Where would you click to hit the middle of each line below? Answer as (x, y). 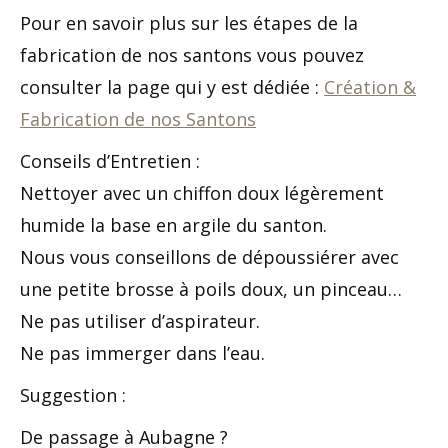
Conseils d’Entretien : (110, 161)
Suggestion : (73, 395)
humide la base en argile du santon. (173, 225)
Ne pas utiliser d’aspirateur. (140, 321)
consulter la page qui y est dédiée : (172, 87)
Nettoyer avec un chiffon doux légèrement (202, 193)
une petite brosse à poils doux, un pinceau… (211, 289)
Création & (370, 87)
